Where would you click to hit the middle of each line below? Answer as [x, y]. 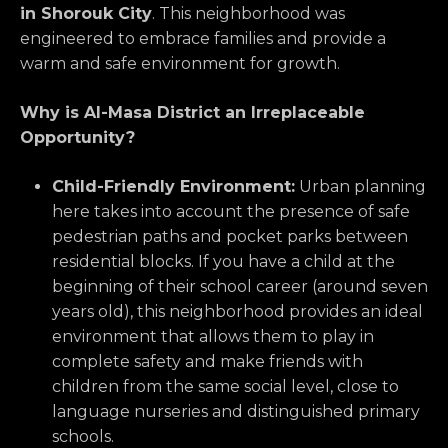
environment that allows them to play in [213, 337]
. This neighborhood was [248, 14]
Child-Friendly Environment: [173, 187]
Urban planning [360, 187]
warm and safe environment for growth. [180, 64]
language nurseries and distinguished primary [236, 412]
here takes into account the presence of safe [231, 212]
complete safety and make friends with [207, 362]
